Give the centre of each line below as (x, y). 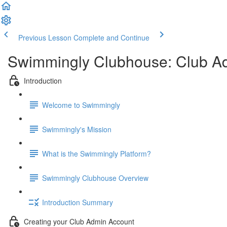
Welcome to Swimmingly (81, 105)
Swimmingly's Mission (77, 129)
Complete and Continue (111, 37)
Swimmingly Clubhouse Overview (95, 178)
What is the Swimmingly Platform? (97, 153)
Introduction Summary (78, 202)
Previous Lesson (45, 37)
